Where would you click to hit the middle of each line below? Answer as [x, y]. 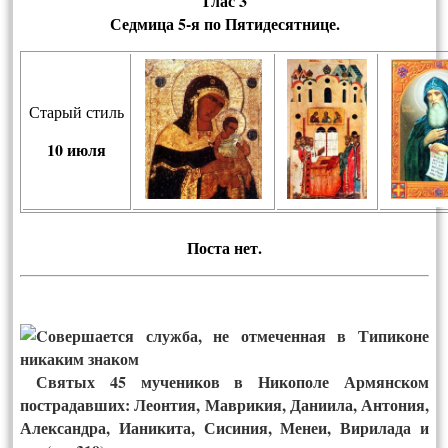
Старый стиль [77, 112]
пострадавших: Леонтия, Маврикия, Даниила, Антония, [224, 405]
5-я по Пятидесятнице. [256, 24]
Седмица [141, 24]
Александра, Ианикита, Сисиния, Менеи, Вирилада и [224, 428]
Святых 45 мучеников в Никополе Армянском [224, 382]
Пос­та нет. [224, 248]
